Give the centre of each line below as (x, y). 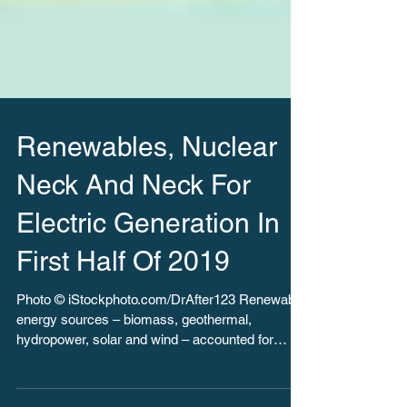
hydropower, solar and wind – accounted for (145, 368)
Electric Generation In (148, 252)
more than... (52, 388)
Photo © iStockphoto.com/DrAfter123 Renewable (161, 328)
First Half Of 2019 (123, 290)
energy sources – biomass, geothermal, (134, 348)
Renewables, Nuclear (147, 176)
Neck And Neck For (134, 214)
